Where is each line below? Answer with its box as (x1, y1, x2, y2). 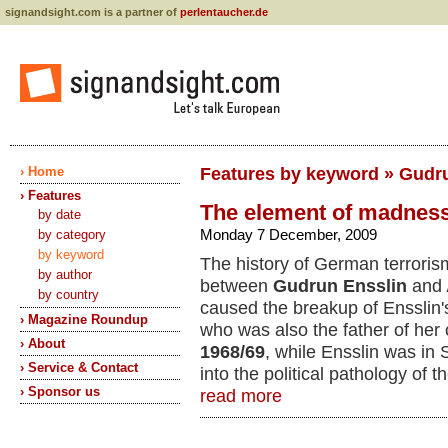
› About (20, 336, 65, 351)
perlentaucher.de (180, 6, 268, 18)
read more (200, 386, 282, 406)
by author (38, 267, 92, 282)
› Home (20, 164, 64, 179)
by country (38, 287, 99, 302)
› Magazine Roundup (20, 312, 148, 327)
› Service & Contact (20, 360, 138, 375)
